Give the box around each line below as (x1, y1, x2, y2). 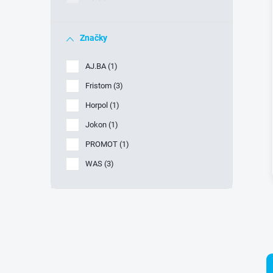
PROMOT (85, 140, 119, 149)
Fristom (85, 81, 113, 90)
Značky (80, 33, 107, 43)
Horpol (85, 101, 110, 110)
